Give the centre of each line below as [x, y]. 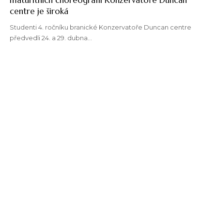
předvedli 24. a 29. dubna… [51, 38]
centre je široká [39, 11]
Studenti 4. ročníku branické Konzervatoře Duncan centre [101, 27]
